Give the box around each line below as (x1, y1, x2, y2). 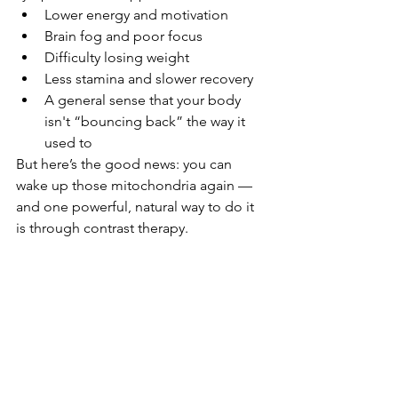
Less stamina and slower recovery (44, 70, 253, 88)
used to (44, 134, 92, 152)
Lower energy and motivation (44, 6, 228, 24)
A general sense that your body (44, 92, 244, 109)
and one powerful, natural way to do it (16, 198, 258, 216)
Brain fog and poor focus (44, 28, 203, 45)
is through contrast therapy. (16, 219, 188, 237)
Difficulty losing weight (44, 49, 189, 67)
